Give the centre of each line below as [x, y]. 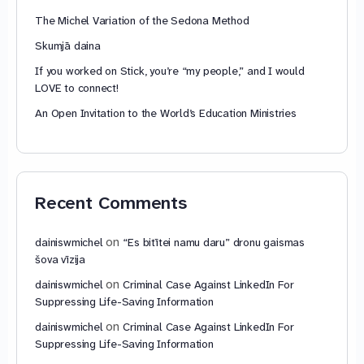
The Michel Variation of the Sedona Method [142, 21]
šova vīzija [60, 259]
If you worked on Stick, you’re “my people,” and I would [170, 71]
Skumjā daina [68, 46]
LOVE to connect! [77, 88]
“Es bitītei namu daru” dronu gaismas [214, 242]
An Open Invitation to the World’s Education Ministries [166, 113]
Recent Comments [111, 202]
